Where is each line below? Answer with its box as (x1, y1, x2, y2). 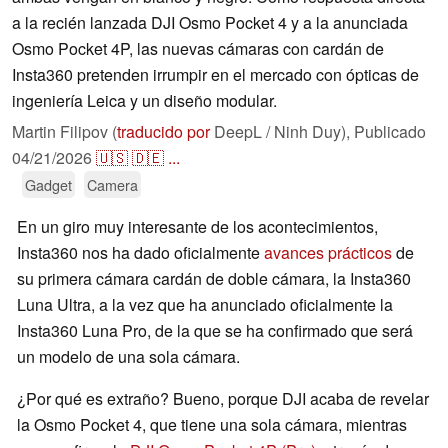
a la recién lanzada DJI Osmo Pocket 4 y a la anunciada (12, 11, 408, 35)
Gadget (25, 174, 72, 196)
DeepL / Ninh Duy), (210, 120, 354, 144)
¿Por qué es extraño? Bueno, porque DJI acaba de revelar (17, 387, 429, 411)
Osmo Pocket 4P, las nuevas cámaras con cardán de (12, 37, 384, 61)
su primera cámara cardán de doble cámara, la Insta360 (17, 267, 411, 291)
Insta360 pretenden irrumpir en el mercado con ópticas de (12, 63, 419, 87)
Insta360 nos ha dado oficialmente (17, 241, 264, 265)
